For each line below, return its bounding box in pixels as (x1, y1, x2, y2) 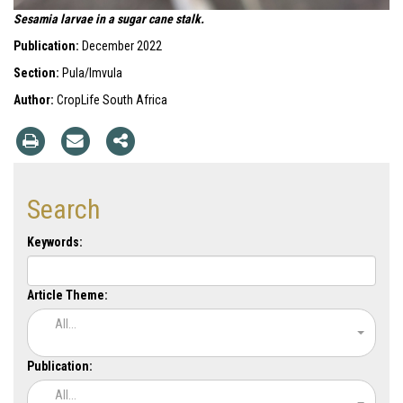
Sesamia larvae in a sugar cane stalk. (13, 11, 204, 26)
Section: (13, 65, 59, 80)
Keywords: (27, 234, 83, 249)
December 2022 (79, 38, 162, 53)
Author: (13, 92, 57, 107)
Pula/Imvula (59, 65, 122, 80)
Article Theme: (27, 287, 108, 302)
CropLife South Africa (57, 92, 167, 107)
